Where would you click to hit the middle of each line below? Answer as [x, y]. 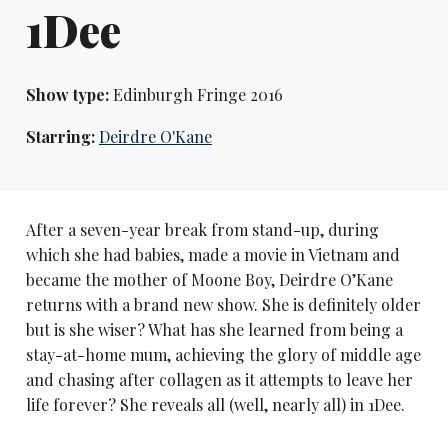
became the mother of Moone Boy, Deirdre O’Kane [209, 279]
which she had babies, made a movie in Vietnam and [212, 254]
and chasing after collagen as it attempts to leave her [219, 379]
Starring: [62, 136]
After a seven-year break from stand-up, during [202, 229]
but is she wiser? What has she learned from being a [214, 329]
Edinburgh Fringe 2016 [195, 95]
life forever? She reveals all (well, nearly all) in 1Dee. [215, 404]
